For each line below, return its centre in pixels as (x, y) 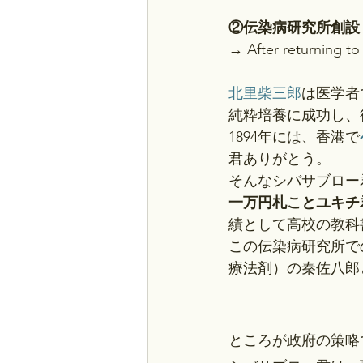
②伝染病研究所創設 (294, 28)
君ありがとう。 (280, 159)
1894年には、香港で (294, 137)
